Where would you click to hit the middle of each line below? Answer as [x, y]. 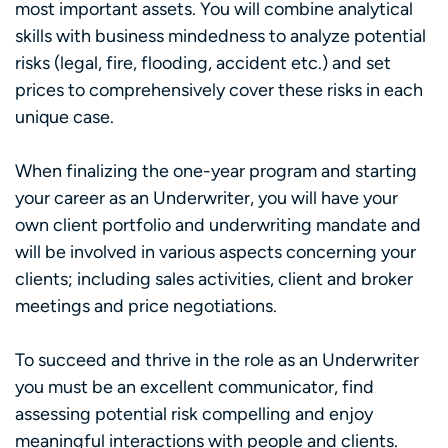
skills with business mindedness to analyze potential [220, 35]
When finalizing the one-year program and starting [216, 170]
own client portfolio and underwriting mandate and [218, 224]
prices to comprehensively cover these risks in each [219, 89]
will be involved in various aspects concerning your [215, 251]
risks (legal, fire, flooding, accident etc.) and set [203, 62]
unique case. [67, 116]
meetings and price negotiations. [150, 305]
